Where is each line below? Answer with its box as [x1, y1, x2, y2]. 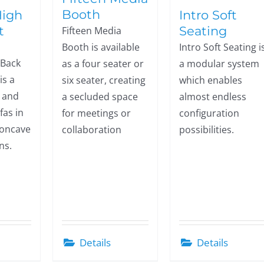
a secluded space [62, 90, 138, 103]
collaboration [62, 123, 122, 136]
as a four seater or [62, 57, 144, 70]
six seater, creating [62, 74, 146, 87]
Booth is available [62, 41, 140, 54]
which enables [179, 74, 243, 87]
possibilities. [179, 123, 235, 136]
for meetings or [62, 107, 131, 120]
